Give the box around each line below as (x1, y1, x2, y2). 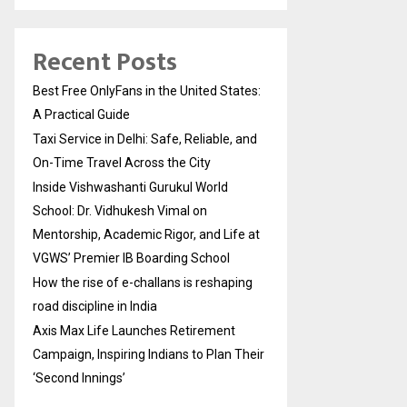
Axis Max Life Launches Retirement (33, 323, 235, 339)
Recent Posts (33, 41, 177, 84)
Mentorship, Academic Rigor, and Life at (33, 227, 260, 243)
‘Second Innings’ (33, 371, 125, 386)
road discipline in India (33, 299, 157, 314)
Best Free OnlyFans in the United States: (33, 84, 261, 99)
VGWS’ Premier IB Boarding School (33, 251, 230, 266)
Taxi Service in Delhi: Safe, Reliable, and (33, 132, 257, 147)
